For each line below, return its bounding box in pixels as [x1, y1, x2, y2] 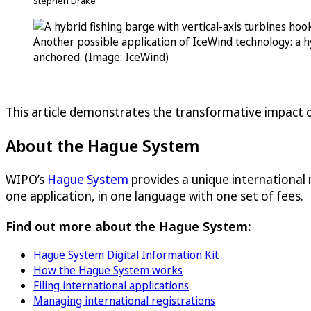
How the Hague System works [33, 262, 183, 278]
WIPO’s [6, 170, 47, 187]
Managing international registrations [33, 293, 215, 309]
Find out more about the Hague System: [6, 217, 251, 235]
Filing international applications [33, 278, 189, 294]
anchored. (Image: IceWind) [33, 49, 169, 65]
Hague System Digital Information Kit [33, 247, 219, 263]
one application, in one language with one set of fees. [6, 187, 303, 204]
